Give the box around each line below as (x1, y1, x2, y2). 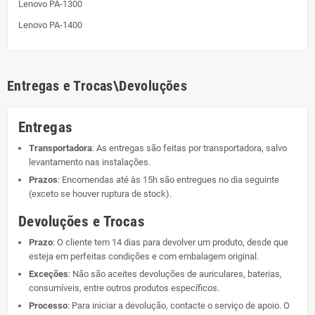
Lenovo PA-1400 (18, 20, 82, 31)
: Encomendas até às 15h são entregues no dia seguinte (58, 174, 279, 186)
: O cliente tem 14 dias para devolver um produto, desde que (53, 237, 288, 248)
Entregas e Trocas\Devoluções (7, 77, 188, 95)
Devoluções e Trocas (18, 212, 146, 231)
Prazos (29, 174, 58, 186)
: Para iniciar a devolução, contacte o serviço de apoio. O (67, 300, 290, 311)
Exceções (29, 269, 68, 280)
